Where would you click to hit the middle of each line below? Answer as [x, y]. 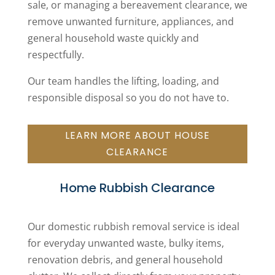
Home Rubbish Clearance [137, 188]
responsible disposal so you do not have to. [128, 97]
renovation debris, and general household [125, 260]
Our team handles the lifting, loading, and [123, 81]
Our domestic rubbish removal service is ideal [133, 227]
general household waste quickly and [113, 38]
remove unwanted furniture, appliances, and [130, 21]
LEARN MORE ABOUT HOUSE [137, 136]
